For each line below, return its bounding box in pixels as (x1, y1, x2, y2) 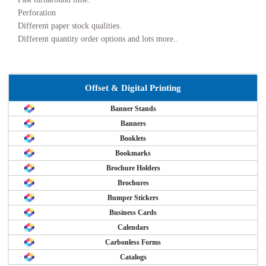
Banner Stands (110, 104, 156, 113)
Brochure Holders (106, 164, 160, 173)
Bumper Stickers (107, 194, 159, 202)
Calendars (117, 223, 149, 232)
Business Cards (109, 208, 157, 217)
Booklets (120, 134, 146, 143)
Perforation (18, 8, 56, 18)
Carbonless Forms (105, 238, 161, 247)
